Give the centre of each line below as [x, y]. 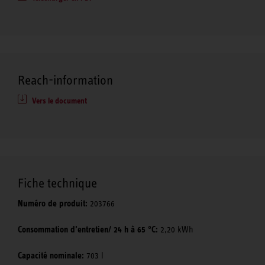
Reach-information [65, 80]
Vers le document [59, 101]
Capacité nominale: [51, 256]
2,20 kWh [176, 230]
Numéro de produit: [53, 204]
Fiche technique [57, 183]
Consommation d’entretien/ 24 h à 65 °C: [88, 230]
